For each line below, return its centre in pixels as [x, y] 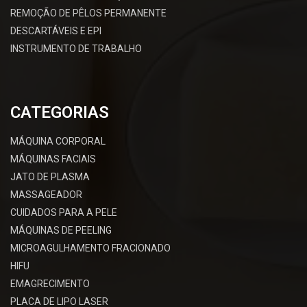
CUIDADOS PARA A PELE [64, 212]
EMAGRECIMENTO [50, 283]
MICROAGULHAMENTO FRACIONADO [90, 248]
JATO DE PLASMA [50, 176]
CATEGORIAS [60, 112]
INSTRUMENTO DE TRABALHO [76, 48]
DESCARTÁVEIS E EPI [56, 30]
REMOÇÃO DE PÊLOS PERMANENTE [88, 13]
